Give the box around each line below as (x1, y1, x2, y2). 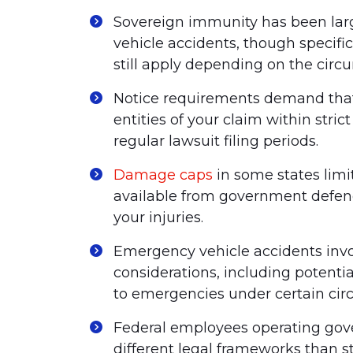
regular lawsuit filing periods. (113, 132, 318, 150)
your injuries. (113, 209, 203, 226)
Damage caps (113, 166, 213, 184)
